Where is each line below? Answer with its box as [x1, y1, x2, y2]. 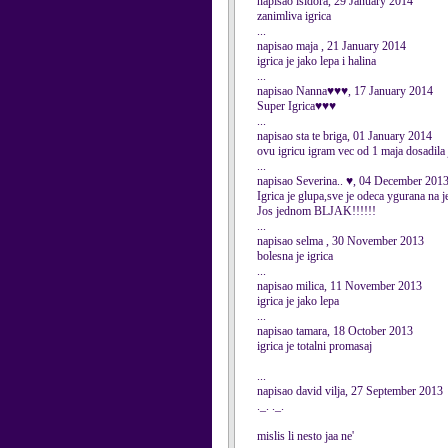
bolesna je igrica [257, 249, 333, 263]
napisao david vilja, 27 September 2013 [257, 384, 443, 398]
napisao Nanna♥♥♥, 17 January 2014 [257, 84, 433, 98]
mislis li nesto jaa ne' [257, 429, 354, 443]
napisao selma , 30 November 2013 [257, 234, 424, 248]
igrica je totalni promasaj [257, 339, 372, 353]
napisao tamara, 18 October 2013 [257, 324, 413, 338]
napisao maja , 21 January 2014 [257, 39, 406, 53]
